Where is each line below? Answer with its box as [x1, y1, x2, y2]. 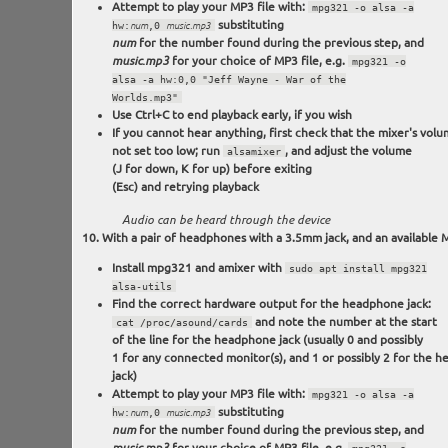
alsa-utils [111, 280, 172, 293]
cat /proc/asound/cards [115, 316, 248, 329]
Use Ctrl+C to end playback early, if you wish [111, 108, 352, 122]
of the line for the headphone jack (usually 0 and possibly [111, 333, 423, 347]
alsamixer [226, 145, 281, 158]
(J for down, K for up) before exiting [111, 162, 312, 176]
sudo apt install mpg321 [288, 262, 427, 275]
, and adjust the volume [284, 144, 412, 158]
